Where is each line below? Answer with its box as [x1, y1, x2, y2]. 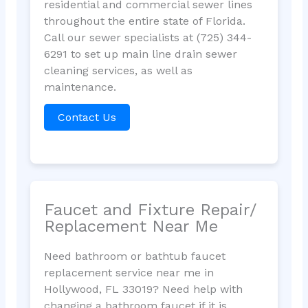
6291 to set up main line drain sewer [43, 47, 237, 61]
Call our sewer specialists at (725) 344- [43, 31, 252, 45]
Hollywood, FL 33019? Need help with [43, 282, 243, 296]
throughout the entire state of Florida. [43, 14, 245, 28]
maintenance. [43, 80, 116, 94]
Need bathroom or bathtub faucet [43, 249, 225, 263]
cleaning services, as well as [43, 64, 192, 78]
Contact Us [57, 111, 116, 124]
